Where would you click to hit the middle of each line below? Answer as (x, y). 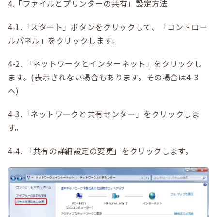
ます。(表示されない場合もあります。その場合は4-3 (103, 77)
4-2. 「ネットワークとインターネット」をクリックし (105, 63)
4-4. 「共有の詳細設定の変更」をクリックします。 (101, 150)
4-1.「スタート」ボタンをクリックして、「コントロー (108, 26)
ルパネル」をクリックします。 (64, 40)
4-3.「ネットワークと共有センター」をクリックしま (104, 114)
